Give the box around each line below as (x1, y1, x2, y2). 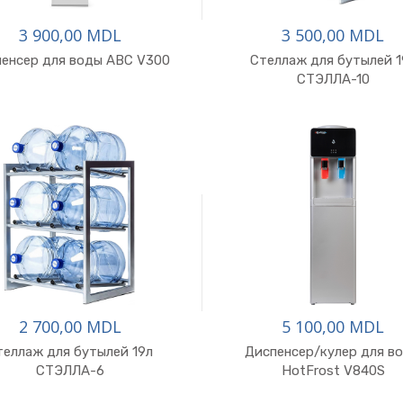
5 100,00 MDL (282, 316, 385, 337)
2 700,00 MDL (18, 316, 121, 337)
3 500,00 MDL (282, 24, 385, 46)
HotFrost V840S (281, 363, 385, 379)
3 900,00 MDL (18, 24, 121, 46)
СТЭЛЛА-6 (35, 363, 104, 379)
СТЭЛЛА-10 (296, 71, 370, 87)
